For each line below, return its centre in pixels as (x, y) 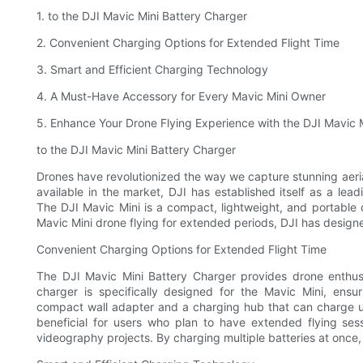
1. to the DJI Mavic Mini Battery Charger (142, 15)
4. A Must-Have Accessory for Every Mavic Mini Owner (181, 96)
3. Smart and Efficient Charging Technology (152, 69)
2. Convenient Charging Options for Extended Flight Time (188, 42)
